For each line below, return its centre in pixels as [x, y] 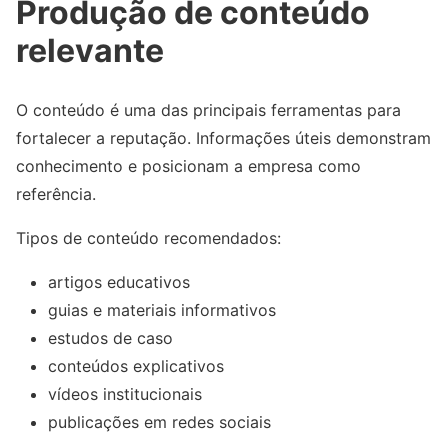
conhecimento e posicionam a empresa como [188, 166]
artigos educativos [119, 282]
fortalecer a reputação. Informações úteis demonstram [223, 138]
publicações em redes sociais [159, 422]
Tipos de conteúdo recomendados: [148, 238]
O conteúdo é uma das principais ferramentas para [208, 110]
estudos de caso [110, 338]
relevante [90, 50]
